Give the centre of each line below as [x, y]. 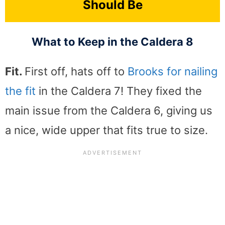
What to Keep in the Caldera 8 [113, 42]
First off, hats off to [76, 72]
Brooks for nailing [173, 72]
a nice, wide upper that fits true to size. [106, 130]
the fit [20, 91]
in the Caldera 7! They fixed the [119, 91]
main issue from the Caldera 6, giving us [109, 111]
